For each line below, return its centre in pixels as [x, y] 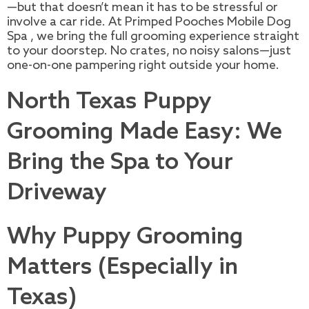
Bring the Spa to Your [120, 162]
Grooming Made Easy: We [144, 132]
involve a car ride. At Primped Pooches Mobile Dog [149, 22]
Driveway [57, 192]
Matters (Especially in [122, 267]
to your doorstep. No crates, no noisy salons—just [149, 51]
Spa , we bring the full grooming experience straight [153, 36]
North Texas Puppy [109, 101]
